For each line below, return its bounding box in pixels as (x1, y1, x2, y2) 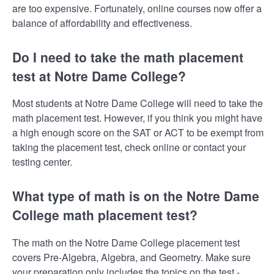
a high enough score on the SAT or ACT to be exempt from (12, 125, 264, 140)
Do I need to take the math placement (12, 47, 243, 66)
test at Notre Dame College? (12, 66, 186, 85)
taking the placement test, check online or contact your (12, 140, 246, 155)
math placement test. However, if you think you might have (12, 111, 262, 125)
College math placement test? (12, 206, 198, 224)
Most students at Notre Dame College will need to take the (12, 96, 263, 111)
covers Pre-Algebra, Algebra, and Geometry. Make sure (12, 250, 251, 264)
